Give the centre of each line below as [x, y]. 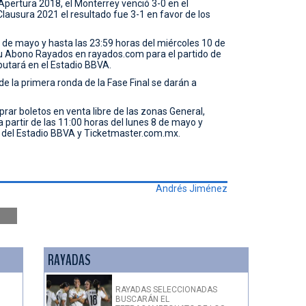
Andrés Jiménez [191, 189]
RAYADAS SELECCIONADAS [166, 290]
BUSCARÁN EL [142, 300]
